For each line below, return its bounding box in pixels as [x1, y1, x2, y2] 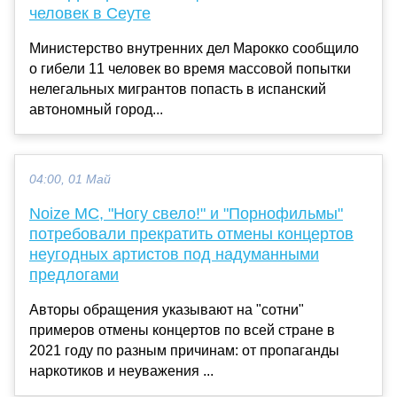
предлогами [29, 265, 119, 284]
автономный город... [29, 101, 163, 117]
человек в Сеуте [29, 4, 151, 22]
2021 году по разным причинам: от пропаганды [29, 342, 339, 358]
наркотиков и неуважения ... [29, 362, 214, 378]
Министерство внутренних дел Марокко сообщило [29, 40, 359, 56]
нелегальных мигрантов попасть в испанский [29, 81, 326, 97]
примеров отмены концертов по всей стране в [29, 322, 335, 338]
